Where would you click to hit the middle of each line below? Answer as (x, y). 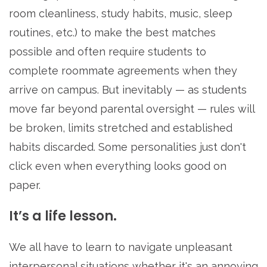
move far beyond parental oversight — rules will (132, 109)
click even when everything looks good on (118, 166)
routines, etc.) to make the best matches (112, 33)
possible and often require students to (108, 52)
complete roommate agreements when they (123, 71)
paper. (25, 185)
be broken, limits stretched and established (121, 128)
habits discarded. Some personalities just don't (128, 147)
